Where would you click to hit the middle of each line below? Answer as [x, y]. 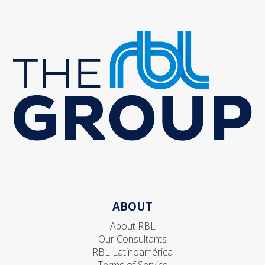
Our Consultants [132, 239]
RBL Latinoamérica [132, 252]
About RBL [132, 226]
